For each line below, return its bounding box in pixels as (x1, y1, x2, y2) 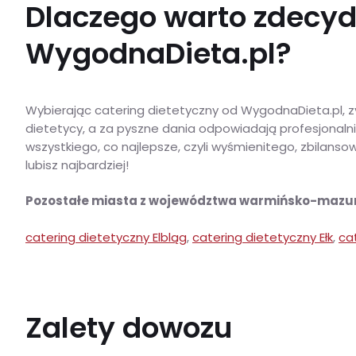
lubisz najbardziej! (25, 156, 129, 173)
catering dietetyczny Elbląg (25, 228, 187, 246)
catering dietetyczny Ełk (192, 228, 333, 246)
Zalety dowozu (25, 307, 232, 348)
